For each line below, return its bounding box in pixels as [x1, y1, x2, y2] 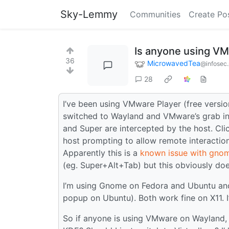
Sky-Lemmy [60, 8, 118, 20]
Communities [130, 9, 180, 19]
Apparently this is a [63, 147, 140, 158]
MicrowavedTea [147, 59, 200, 67]
